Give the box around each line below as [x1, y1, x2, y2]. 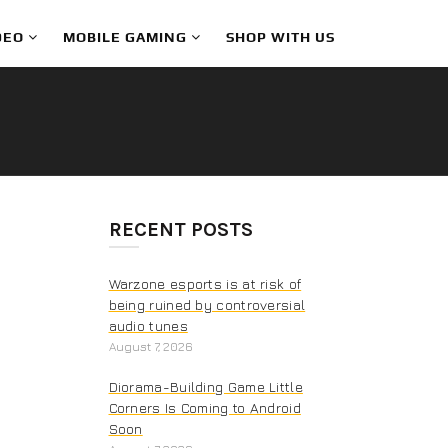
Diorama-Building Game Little [108, 377, 303, 395]
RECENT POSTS [108, 217, 253, 241]
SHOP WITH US [226, 28, 335, 45]
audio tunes [108, 316, 188, 334]
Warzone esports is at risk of [108, 274, 302, 292]
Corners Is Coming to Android [108, 398, 301, 416]
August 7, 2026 [108, 338, 193, 354]
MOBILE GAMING [63, 28, 191, 45]
